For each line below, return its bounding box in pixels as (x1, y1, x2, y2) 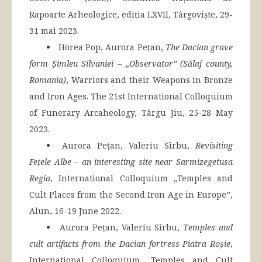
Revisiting (195, 140, 233, 151)
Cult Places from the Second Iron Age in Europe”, (29, 189, 233, 201)
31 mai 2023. (29, 25, 79, 37)
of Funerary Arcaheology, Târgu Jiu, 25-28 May (29, 107, 233, 119)
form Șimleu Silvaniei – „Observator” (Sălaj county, (29, 58, 233, 70)
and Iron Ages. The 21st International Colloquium (29, 91, 233, 102)
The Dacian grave (165, 42, 233, 53)
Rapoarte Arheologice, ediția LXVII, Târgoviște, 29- (29, 9, 233, 20)
